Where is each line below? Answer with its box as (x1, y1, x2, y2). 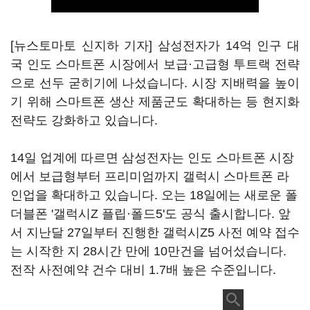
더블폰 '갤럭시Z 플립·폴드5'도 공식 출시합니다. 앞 (10, 207, 291, 221)
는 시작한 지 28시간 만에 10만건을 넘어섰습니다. (10, 244, 286, 258)
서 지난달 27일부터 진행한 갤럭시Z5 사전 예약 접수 (10, 226, 300, 239)
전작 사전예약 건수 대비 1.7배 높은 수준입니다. (10, 263, 276, 277)
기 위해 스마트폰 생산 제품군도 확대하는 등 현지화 (10, 95, 300, 109)
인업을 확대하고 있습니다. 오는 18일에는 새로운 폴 (10, 188, 298, 202)
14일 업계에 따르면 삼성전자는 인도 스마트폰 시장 (10, 151, 294, 165)
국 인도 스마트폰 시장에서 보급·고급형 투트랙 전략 (10, 57, 300, 71)
